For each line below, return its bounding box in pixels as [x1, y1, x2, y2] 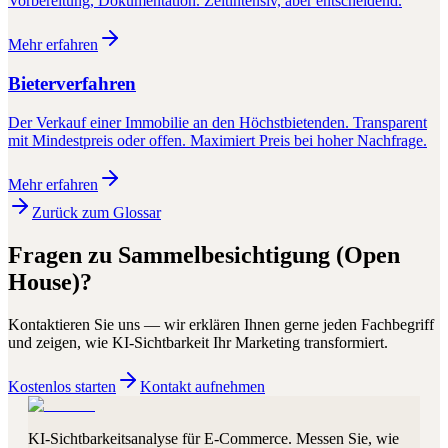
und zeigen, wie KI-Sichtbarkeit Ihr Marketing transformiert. [8, 333, 388, 351]
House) [8, 268, 80, 295]
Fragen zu [8, 241, 118, 268]
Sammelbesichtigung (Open [118, 241, 400, 268]
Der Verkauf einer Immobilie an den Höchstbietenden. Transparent [8, 113, 427, 131]
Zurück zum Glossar [32, 203, 161, 221]
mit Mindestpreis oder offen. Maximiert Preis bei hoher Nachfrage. [8, 131, 427, 149]
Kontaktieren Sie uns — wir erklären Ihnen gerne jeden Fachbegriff [8, 315, 434, 333]
